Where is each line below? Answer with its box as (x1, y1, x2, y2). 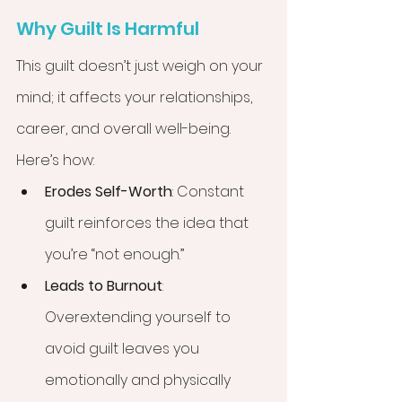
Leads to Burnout (45, 275, 162, 297)
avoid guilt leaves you (45, 338, 203, 360)
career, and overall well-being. (16, 118, 234, 140)
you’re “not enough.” (45, 244, 184, 266)
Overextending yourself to (45, 307, 234, 328)
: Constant (172, 181, 248, 203)
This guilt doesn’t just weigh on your (16, 56, 267, 77)
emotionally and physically (45, 370, 234, 391)
